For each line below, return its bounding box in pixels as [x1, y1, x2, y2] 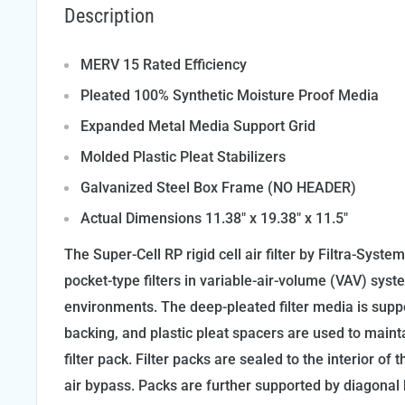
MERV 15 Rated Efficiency [80, 55, 247, 73]
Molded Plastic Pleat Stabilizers [80, 147, 286, 165]
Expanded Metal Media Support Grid [80, 117, 316, 135]
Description [64, 4, 155, 27]
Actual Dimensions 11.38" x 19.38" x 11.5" [80, 209, 348, 227]
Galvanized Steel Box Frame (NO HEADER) [80, 178, 356, 196]
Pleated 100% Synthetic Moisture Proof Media [80, 86, 379, 104]
